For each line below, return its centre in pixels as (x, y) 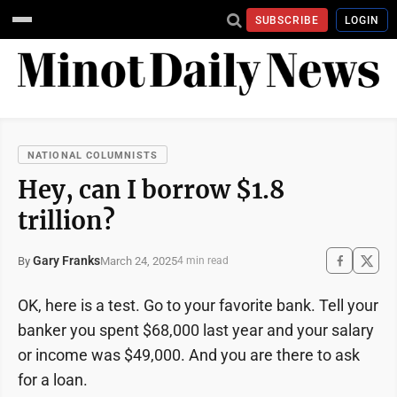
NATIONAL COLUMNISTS (93, 156)
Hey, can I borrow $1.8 (151, 190)
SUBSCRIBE (287, 20)
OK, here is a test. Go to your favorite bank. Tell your (198, 306)
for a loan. (53, 380)
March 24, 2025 (139, 261)
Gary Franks (66, 261)
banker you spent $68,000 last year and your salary (196, 331)
